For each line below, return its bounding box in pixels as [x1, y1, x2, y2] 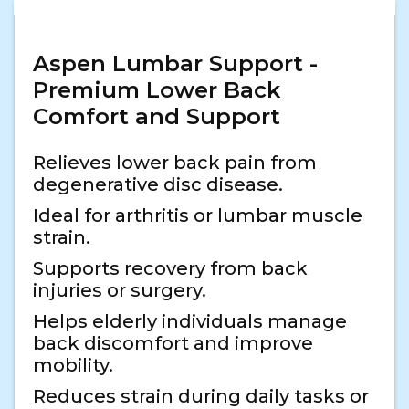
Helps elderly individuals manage [33, 310, 347, 333]
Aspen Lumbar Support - [33, 50, 318, 78]
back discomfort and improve [33, 332, 313, 355]
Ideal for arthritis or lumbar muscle [33, 204, 362, 227]
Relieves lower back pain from [33, 152, 317, 174]
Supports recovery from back [33, 257, 308, 280]
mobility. [33, 354, 113, 377]
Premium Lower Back [33, 77, 280, 104]
